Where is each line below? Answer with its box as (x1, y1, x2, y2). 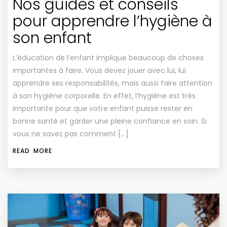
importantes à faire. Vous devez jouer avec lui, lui (13, 65, 186, 75)
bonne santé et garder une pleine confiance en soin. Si (13, 116, 207, 126)
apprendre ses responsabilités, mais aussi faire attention (13, 78, 212, 88)
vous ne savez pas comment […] (13, 128, 129, 139)
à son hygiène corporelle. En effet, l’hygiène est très (13, 90, 196, 101)
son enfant (13, 27, 92, 49)
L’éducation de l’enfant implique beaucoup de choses (13, 52, 204, 63)
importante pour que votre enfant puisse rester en (13, 103, 193, 113)
